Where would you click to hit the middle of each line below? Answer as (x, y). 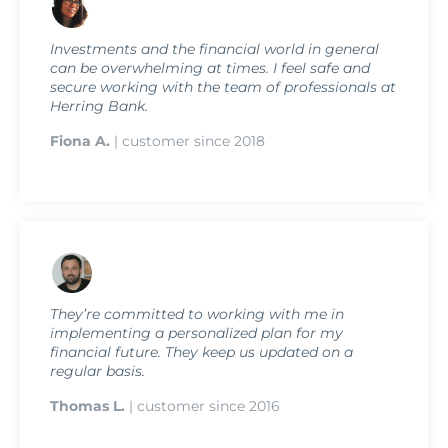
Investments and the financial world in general (214, 48)
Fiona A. (80, 140)
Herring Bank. (99, 105)
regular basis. (97, 370)
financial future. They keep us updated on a (201, 351)
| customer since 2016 (202, 405)
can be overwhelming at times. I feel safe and (210, 67)
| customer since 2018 (187, 140)
